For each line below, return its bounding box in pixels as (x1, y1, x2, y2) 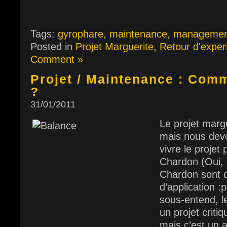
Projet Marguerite (75, 41, 154, 52)
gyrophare (58, 28, 103, 40)
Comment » (30, 54, 83, 65)
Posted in (30, 41, 75, 52)
